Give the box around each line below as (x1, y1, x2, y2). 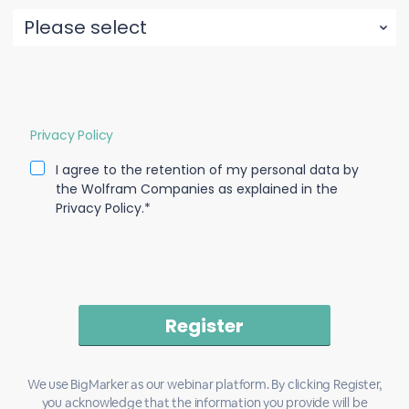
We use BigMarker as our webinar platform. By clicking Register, (26, 376, 383, 393)
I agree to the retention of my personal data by (56, 161, 359, 179)
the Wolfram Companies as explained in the (56, 180, 338, 198)
